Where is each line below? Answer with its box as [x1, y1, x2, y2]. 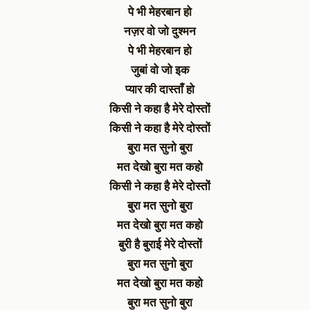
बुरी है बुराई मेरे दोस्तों [118, 237, 202, 252]
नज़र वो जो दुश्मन [124, 24, 196, 39]
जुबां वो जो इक [130, 62, 190, 77]
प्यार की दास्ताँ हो [125, 82, 194, 97]
